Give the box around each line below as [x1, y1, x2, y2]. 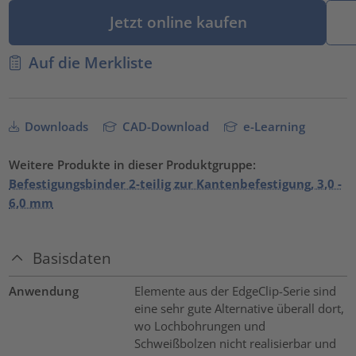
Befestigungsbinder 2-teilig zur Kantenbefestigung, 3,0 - [9, 175, 342, 192]
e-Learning [240, 118, 306, 134]
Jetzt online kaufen [106, 11, 248, 32]
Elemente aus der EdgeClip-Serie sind [133, 283, 336, 300]
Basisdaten [33, 248, 112, 269]
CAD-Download [119, 118, 210, 134]
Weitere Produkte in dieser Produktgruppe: [9, 156, 257, 172]
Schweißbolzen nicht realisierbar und [133, 335, 336, 352]
